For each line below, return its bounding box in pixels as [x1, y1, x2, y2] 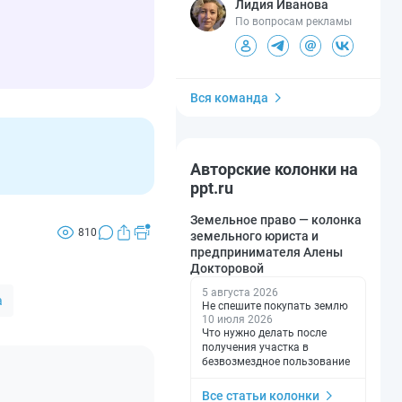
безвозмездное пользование [202, 354, 350, 368]
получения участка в [202, 340, 309, 354]
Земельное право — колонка [190, 212, 362, 227]
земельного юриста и [190, 228, 319, 243]
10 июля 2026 [202, 312, 273, 326]
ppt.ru [190, 178, 233, 197]
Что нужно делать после [202, 326, 327, 339]
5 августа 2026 [202, 285, 278, 299]
